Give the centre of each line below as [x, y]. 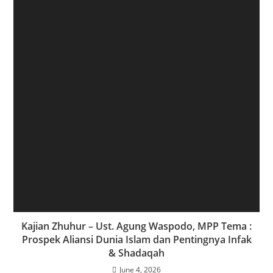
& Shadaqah [136, 253]
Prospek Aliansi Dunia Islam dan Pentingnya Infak [136, 240]
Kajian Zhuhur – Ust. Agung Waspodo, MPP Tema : [136, 226]
